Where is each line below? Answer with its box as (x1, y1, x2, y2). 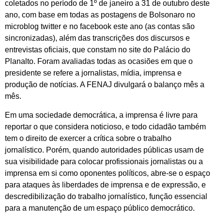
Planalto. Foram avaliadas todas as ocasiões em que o (5, 57, 193, 66)
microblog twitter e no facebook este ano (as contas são (5, 22, 195, 31)
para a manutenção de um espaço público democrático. (5, 203, 195, 212)
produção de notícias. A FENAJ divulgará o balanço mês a (5, 80, 204, 89)
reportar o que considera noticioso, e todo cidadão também (5, 122, 206, 131)
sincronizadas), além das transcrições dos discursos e (5, 34, 190, 43)
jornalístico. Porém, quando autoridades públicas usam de (5, 145, 204, 154)
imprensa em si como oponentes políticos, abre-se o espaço (5, 169, 210, 177)
